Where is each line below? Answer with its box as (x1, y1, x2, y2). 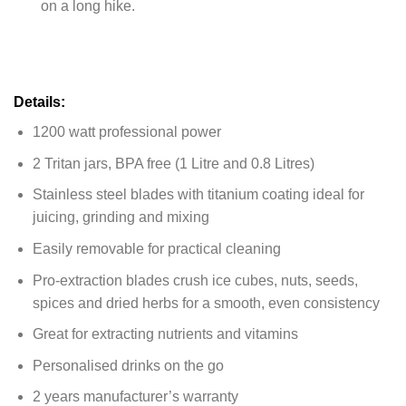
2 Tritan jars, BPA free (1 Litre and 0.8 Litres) (32, 155, 314, 171)
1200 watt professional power (32, 124, 221, 140)
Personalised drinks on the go (32, 357, 224, 373)
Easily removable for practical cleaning (32, 240, 281, 256)
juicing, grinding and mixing (32, 209, 209, 226)
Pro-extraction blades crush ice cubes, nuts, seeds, (32, 272, 358, 288)
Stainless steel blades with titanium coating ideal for (32, 187, 364, 203)
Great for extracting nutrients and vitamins (32, 326, 298, 343)
